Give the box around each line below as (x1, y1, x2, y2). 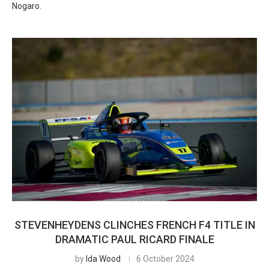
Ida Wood (85, 254, 121, 264)
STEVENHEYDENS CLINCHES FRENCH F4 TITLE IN (14, 219, 255, 231)
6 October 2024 (136, 254, 195, 264)
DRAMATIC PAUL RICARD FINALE (55, 233, 214, 246)
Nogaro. (12, 1, 41, 11)
